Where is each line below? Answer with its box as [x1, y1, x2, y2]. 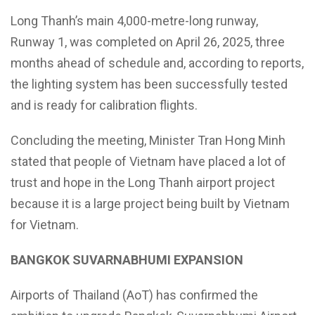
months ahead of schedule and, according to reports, [11, 56, 304, 71]
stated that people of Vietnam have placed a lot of [11, 154, 286, 169]
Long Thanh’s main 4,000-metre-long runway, [11, 13, 258, 29]
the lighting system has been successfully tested [11, 77, 288, 92]
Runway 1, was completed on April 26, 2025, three [11, 34, 285, 50]
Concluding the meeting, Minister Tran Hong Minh [11, 133, 285, 148]
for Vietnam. [11, 217, 79, 233]
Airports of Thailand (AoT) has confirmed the [11, 288, 258, 303]
